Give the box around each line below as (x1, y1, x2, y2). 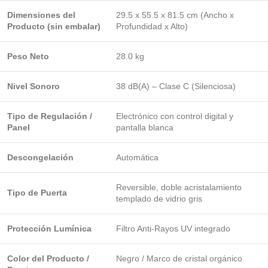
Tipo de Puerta (7, 188, 67, 197)
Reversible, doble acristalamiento (116, 182, 242, 192)
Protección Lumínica (7, 224, 92, 233)
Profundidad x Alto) (116, 22, 188, 31)
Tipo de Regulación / (7, 111, 92, 121)
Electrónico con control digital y (116, 111, 233, 121)
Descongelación (7, 153, 74, 162)
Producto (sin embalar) (7, 22, 100, 31)
